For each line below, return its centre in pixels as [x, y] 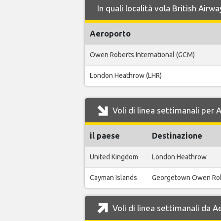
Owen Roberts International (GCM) [142, 55]
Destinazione [177, 136]
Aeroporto [110, 34]
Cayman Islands [113, 178]
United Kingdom [114, 157]
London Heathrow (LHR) [126, 75]
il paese [105, 136]
